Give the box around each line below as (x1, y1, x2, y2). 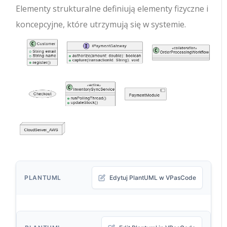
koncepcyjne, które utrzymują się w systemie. (16, 19, 186, 30)
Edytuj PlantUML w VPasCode (109, 174, 196, 182)
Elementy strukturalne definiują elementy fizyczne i (16, 3, 209, 15)
